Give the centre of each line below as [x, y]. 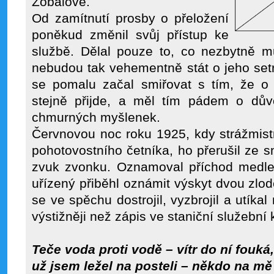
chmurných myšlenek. [96, 117]
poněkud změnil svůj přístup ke [130, 35]
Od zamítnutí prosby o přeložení [130, 18]
